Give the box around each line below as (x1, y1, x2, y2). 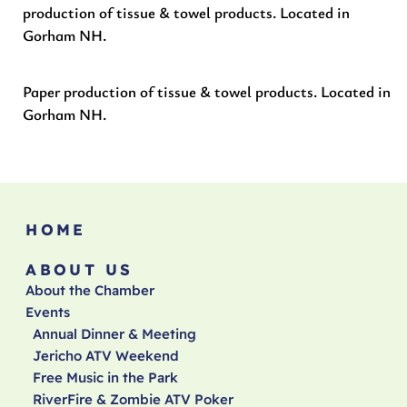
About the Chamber (25, 281, 155, 299)
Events (25, 303, 71, 321)
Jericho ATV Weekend (33, 346, 180, 364)
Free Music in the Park (33, 368, 179, 386)
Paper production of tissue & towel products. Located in (23, 81, 392, 103)
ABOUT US (25, 259, 134, 279)
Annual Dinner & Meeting (33, 324, 197, 342)
